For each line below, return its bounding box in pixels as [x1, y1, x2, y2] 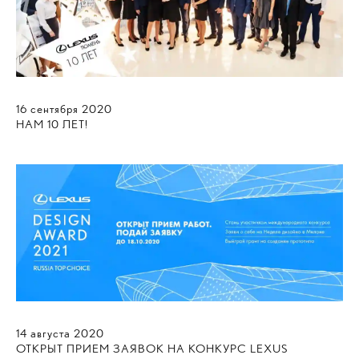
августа [30, 326, 71, 341]
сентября [30, 102, 79, 117]
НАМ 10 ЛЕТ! [16, 117, 88, 132]
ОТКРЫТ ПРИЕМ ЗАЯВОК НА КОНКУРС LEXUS [16, 341, 288, 357]
